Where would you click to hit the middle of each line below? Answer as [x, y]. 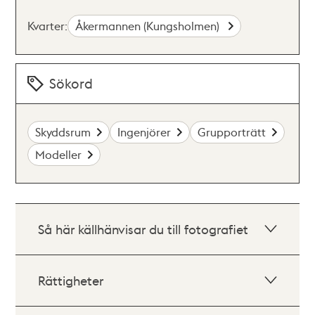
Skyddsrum [63, 132]
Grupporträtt [232, 132]
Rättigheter [71, 280]
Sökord [71, 83]
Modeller [59, 154]
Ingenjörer [144, 132]
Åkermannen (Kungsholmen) [149, 26]
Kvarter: [48, 26]
